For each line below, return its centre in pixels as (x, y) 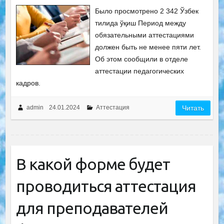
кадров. (28, 83)
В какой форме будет (93, 164)
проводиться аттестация (106, 186)
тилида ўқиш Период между (141, 23)
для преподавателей (92, 208)
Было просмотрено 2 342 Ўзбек (147, 11)
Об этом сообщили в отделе (142, 59)
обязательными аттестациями (145, 35)
